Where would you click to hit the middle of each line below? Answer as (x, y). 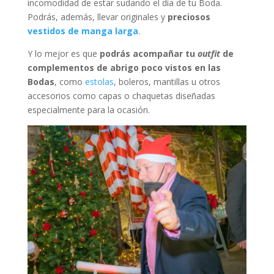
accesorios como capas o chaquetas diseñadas (121, 96)
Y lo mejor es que (63, 54)
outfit (210, 54)
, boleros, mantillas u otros (167, 82)
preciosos (189, 17)
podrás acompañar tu (148, 54)
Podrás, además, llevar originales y (97, 17)
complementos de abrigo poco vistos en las (124, 68)
